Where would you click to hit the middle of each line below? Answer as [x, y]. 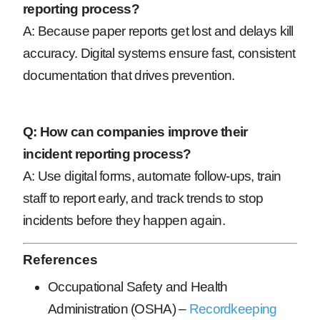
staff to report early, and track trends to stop [143, 198]
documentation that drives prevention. [129, 75]
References [60, 259]
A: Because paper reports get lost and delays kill [158, 31]
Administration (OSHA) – [119, 309]
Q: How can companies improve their [135, 131]
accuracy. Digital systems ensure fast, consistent [159, 53]
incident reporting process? [107, 154]
